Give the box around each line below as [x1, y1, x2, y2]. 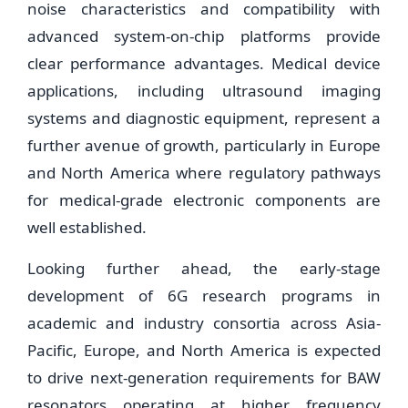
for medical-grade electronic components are [27, 189, 381, 210]
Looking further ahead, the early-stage [27, 258, 381, 279]
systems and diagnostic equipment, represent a [27, 107, 381, 128]
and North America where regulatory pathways [27, 162, 381, 183]
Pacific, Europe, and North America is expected [27, 340, 381, 361]
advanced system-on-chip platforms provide [27, 25, 381, 46]
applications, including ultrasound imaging [27, 80, 381, 101]
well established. [27, 217, 147, 238]
